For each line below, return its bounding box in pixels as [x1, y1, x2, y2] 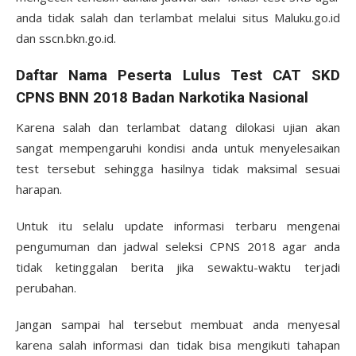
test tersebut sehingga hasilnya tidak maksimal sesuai [16, 161, 340, 176]
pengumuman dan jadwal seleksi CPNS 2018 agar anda [16, 238, 340, 254]
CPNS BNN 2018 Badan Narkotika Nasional [16, 89, 308, 106]
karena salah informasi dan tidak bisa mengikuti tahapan [16, 337, 340, 353]
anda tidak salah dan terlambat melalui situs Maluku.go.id [16, 10, 340, 25]
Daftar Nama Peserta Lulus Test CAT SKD [16, 67, 340, 84]
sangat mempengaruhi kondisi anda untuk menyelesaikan [16, 140, 340, 156]
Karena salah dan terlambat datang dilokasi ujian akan [16, 119, 340, 135]
